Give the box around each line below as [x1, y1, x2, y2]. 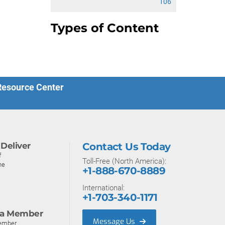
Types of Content [51, 21, 159, 35]
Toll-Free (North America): [82, 157, 166, 166]
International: [82, 183, 125, 192]
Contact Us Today [82, 141, 171, 153]
